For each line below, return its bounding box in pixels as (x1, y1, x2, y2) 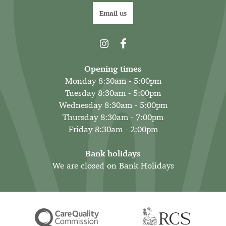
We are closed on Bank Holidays (52, 160, 174, 172)
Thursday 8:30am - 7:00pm (63, 111, 163, 123)
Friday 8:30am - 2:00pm (68, 124, 158, 135)
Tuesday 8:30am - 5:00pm (65, 87, 161, 99)
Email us (99, 9, 127, 18)
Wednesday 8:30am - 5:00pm (59, 99, 167, 111)
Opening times (84, 63, 142, 75)
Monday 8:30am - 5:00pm (65, 75, 161, 87)
